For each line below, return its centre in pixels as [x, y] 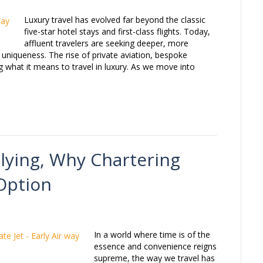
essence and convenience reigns [155, 247]
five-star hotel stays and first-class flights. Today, [117, 32]
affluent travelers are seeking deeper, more [106, 43]
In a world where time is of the [152, 235]
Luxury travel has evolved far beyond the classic [115, 20]
